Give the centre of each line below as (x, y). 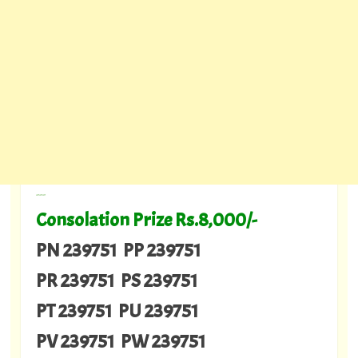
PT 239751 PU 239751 (117, 311)
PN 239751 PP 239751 (118, 251)
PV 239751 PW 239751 (120, 342)
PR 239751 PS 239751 (116, 281)
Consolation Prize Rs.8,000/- (146, 220)
